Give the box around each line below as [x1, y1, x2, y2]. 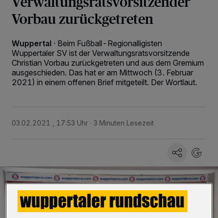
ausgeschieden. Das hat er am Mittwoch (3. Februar [12, 68, 193, 77]
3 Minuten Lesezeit [93, 119, 154, 127]
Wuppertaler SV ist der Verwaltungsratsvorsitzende [12, 48, 190, 58]
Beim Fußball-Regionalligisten [57, 38, 162, 48]
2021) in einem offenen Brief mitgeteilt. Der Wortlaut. [12, 77, 197, 87]
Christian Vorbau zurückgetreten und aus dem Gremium [12, 58, 204, 68]
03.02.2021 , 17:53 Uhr [12, 119, 88, 127]
